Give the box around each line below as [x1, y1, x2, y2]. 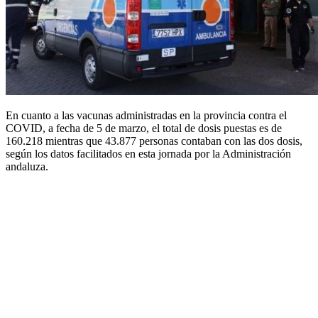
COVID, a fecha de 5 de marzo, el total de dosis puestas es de [6, 122, 282, 135]
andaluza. [6, 160, 48, 173]
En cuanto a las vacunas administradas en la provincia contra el [6, 109, 287, 122]
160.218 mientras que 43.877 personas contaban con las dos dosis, [6, 135, 302, 148]
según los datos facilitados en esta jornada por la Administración [6, 148, 291, 160]
